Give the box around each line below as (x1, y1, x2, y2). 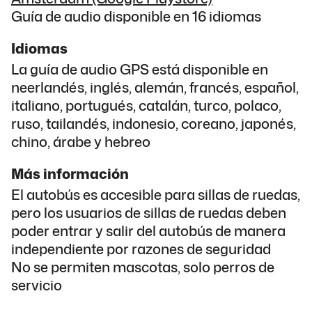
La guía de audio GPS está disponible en (11, 58, 268, 79)
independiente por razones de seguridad (11, 238, 271, 258)
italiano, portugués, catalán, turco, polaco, (11, 95, 281, 115)
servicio (11, 274, 62, 295)
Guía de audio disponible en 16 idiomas (11, 6, 261, 26)
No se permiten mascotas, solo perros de (11, 256, 274, 276)
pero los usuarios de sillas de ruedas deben (11, 202, 286, 222)
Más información (11, 163, 129, 183)
